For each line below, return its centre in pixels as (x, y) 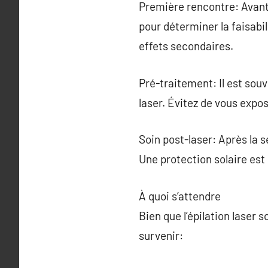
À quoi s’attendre (180, 196)
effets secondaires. (186, 46)
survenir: (161, 235)
